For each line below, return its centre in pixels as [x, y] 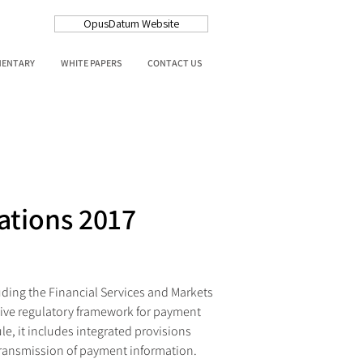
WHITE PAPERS [91, 63]
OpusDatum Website [131, 23]
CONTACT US [175, 63]
